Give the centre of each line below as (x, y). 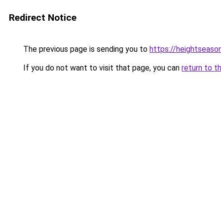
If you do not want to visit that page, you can (101, 68)
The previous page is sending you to (85, 49)
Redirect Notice (43, 18)
